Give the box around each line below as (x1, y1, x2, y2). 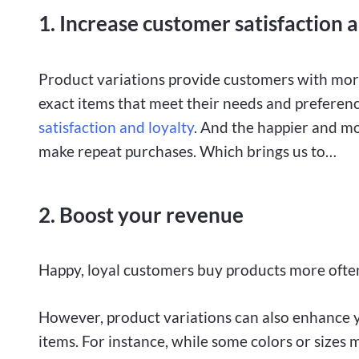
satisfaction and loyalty (38, 117, 194, 136)
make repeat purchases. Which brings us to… (38, 141, 337, 160)
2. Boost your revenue (38, 202, 244, 227)
